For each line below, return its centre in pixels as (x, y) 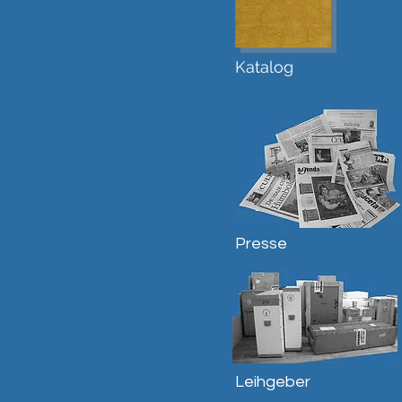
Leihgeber (273, 382)
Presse (261, 244)
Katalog (264, 67)
